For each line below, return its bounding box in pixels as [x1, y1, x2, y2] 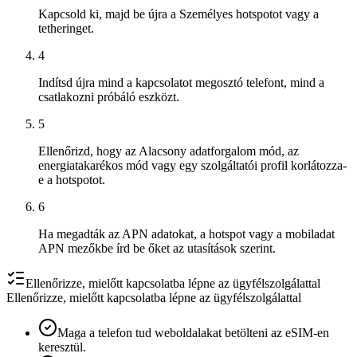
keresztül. [38, 339, 86, 354]
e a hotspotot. [38, 172, 105, 186]
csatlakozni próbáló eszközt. [38, 89, 179, 104]
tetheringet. [38, 21, 94, 35]
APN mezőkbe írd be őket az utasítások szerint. [38, 241, 276, 255]
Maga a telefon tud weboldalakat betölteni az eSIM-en [57, 325, 329, 339]
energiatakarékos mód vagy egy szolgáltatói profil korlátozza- [38, 158, 347, 172]
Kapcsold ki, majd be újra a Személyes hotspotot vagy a [38, 6, 319, 21]
